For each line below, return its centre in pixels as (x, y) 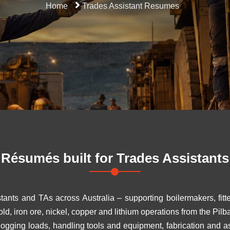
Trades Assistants (173, 158)
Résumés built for (59, 158)
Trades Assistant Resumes (131, 6)
